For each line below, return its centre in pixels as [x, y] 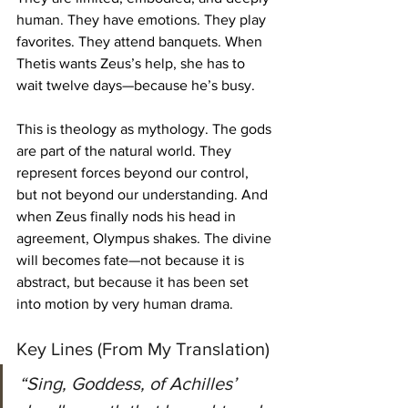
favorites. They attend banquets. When [141, 41]
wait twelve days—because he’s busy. [136, 85]
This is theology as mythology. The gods [146, 128]
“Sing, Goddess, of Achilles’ [130, 383]
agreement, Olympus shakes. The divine [146, 238]
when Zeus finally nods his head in [128, 216]
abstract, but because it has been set [134, 281]
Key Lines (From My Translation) [143, 348]
